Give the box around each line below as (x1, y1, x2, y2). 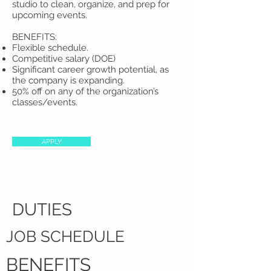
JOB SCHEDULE (6, 227, 125, 246)
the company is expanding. (12, 75, 125, 86)
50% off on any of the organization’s (12, 86, 158, 97)
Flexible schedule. (12, 42, 88, 53)
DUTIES (12, 200, 72, 220)
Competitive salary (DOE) (12, 53, 116, 64)
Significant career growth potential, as (12, 64, 169, 75)
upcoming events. (12, 10, 87, 21)
